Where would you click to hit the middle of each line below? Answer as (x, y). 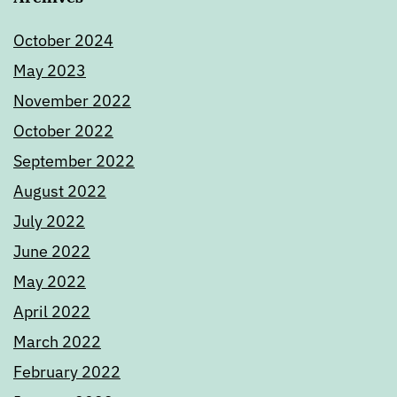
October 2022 (63, 131)
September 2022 (74, 161)
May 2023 (50, 71)
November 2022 (72, 101)
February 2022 (67, 372)
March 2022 (57, 342)
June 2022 (52, 252)
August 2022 (60, 191)
